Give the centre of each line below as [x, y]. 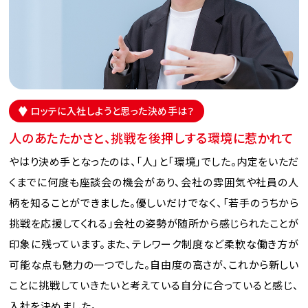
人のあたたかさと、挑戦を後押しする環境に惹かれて [152, 139]
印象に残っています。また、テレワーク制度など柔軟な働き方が [154, 245]
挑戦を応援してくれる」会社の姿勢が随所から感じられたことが [154, 224]
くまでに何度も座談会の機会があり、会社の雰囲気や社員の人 [154, 183]
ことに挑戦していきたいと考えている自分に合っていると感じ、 [154, 286]
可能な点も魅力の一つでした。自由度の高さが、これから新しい [154, 266]
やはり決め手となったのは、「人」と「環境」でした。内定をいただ [154, 163]
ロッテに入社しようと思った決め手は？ [112, 111]
